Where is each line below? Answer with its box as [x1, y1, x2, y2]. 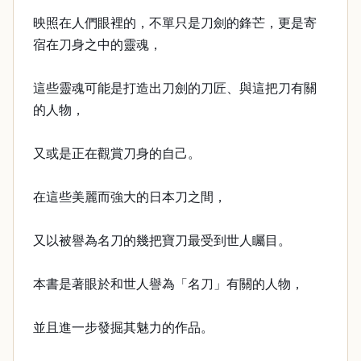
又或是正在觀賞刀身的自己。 [33, 147, 201, 160]
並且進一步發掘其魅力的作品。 [33, 321, 214, 334]
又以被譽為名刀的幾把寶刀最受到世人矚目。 [33, 234, 291, 247]
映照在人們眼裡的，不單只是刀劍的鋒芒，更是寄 [33, 16, 317, 30]
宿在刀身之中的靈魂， [33, 38, 162, 52]
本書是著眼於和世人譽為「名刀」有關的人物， [33, 277, 304, 291]
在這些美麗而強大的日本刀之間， [33, 190, 226, 204]
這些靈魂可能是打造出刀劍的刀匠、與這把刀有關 [33, 81, 317, 95]
